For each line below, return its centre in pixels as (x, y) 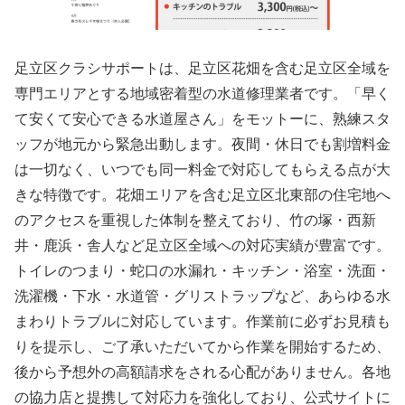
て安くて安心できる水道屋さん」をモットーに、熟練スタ (202, 118)
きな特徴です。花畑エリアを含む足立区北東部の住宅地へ (202, 194)
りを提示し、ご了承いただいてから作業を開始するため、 (202, 346)
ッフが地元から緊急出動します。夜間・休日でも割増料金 (202, 144)
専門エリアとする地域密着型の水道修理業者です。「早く (202, 93)
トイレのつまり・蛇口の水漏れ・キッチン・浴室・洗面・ (202, 270)
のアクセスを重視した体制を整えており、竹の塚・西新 (195, 220)
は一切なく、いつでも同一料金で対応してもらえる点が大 (202, 169)
